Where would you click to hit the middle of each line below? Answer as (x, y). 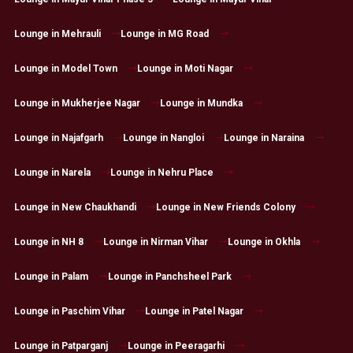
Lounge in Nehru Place (162, 173)
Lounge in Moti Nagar (185, 69)
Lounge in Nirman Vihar (155, 242)
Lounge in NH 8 (48, 242)
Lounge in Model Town (65, 69)
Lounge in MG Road (164, 34)
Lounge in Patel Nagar (194, 312)
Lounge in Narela (52, 173)
